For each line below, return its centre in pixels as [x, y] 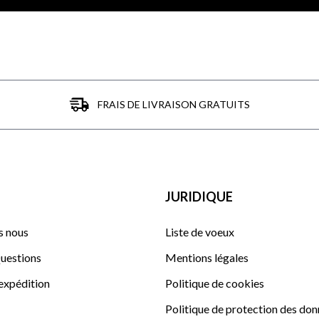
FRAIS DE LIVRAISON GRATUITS [173, 104]
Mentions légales [207, 257]
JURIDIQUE [199, 196]
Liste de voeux [200, 231]
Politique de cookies [215, 283]
